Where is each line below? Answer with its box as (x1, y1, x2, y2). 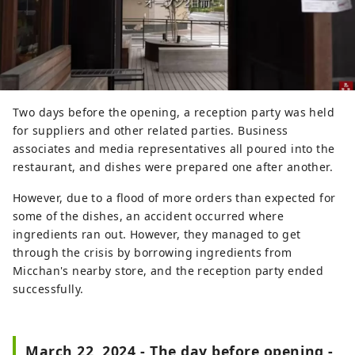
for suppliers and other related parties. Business (13, 123, 288, 139)
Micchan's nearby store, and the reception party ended (13, 263, 324, 279)
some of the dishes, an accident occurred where (13, 208, 284, 224)
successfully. (13, 281, 84, 297)
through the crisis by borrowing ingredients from (13, 245, 292, 261)
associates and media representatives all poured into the (13, 141, 335, 157)
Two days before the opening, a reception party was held (13, 105, 335, 120)
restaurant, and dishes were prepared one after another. (13, 159, 334, 175)
